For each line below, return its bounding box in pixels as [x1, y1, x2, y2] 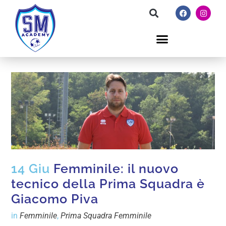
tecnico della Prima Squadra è [11, 176, 205, 192]
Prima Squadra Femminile [61, 211, 152, 221]
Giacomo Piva [11, 191, 99, 207]
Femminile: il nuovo [50, 161, 179, 177]
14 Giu [11, 161, 50, 177]
